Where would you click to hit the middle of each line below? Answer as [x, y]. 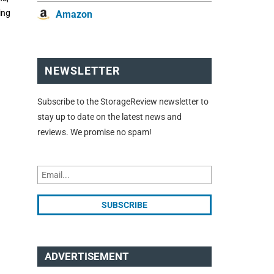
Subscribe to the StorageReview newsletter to [123, 101]
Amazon [74, 15]
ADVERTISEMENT [87, 256]
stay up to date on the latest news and [109, 117]
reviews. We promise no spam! [94, 132]
